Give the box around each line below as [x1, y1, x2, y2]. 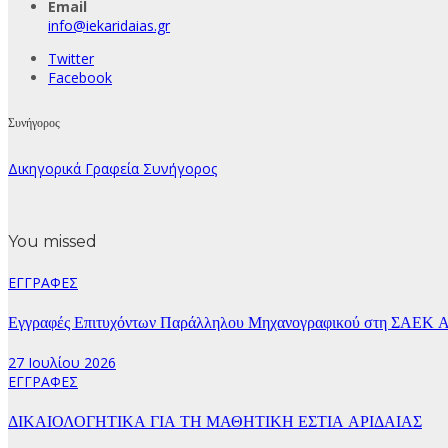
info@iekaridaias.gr [48, 16, 170, 36]
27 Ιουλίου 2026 [8, 353, 116, 373]
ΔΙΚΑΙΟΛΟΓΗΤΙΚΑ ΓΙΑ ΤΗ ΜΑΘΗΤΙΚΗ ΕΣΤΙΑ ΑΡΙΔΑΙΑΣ [8, 412, 422, 432]
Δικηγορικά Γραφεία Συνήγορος [8, 159, 217, 179]
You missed [8, 232, 97, 252]
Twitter [48, 49, 94, 69]
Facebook [48, 68, 112, 88]
